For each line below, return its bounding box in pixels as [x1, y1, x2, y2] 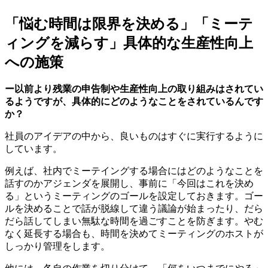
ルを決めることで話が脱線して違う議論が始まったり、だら [5, 203, 263, 214]
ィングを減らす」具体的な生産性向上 [5, 35, 253, 51]
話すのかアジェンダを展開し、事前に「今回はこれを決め [5, 178, 254, 189]
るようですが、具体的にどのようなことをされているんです [5, 96, 263, 107]
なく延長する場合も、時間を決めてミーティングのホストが [5, 229, 263, 239]
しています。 [5, 144, 62, 154]
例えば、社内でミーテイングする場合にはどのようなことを [5, 166, 263, 176]
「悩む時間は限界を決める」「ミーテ [5, 16, 253, 32]
